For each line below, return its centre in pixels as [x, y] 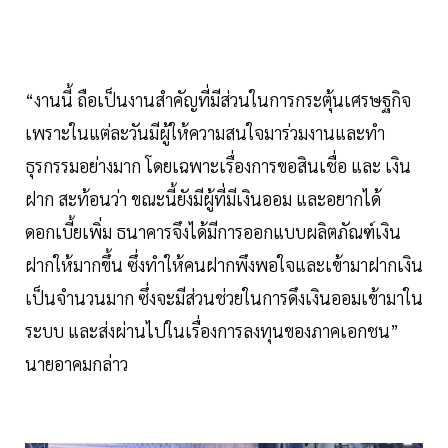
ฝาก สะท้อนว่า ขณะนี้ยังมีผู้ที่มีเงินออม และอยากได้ [203, 198]
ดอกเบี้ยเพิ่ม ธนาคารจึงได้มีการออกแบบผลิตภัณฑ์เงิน [213, 231]
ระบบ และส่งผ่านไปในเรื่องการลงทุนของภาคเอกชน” [212, 330]
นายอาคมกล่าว [76, 363]
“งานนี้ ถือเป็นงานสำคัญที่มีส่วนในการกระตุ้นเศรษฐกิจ [218, 99]
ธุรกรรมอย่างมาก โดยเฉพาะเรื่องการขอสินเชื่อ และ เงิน [218, 165]
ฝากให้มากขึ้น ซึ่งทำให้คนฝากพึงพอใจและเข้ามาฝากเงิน [224, 264]
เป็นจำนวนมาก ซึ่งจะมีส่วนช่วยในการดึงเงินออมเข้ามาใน [224, 297]
